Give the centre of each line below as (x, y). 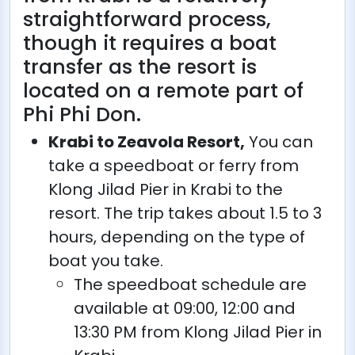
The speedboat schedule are (190, 284)
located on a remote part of (163, 90)
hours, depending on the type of (177, 237)
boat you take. (106, 260)
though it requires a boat (150, 43)
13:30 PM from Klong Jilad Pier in (198, 332)
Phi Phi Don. (82, 114)
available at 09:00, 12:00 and (185, 308)
